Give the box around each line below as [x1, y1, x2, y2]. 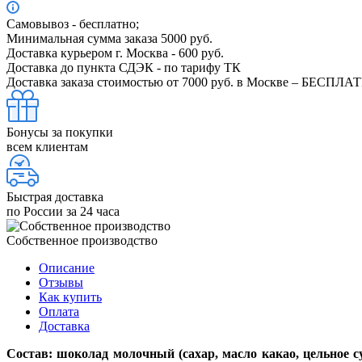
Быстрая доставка [6, 189, 103, 204]
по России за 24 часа [6, 204, 120, 218]
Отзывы [39, 275, 83, 289]
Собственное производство [6, 233, 158, 247]
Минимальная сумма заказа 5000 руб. [6, 31, 213, 45]
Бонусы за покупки [6, 124, 113, 139]
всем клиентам [6, 139, 88, 154]
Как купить [39, 289, 102, 304]
